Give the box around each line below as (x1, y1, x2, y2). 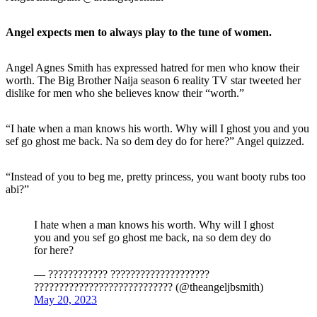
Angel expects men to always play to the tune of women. (6, 25, 272, 38)
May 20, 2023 (34, 293, 97, 306)
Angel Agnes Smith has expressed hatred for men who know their (6, 61, 299, 74)
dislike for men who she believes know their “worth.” (6, 86, 244, 99)
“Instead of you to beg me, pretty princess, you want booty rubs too (6, 170, 306, 183)
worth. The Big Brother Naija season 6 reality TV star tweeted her (6, 74, 301, 86)
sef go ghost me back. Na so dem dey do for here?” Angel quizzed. (6, 134, 304, 147)
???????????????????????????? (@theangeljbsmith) (34, 280, 263, 293)
